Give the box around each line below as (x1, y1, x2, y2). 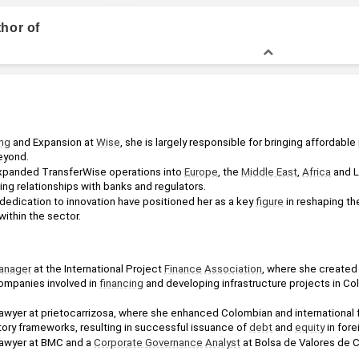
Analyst (205, 336, 240, 349)
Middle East (241, 165, 297, 178)
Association (204, 262, 262, 275)
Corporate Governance (94, 336, 203, 349)
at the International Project (31, 262, 164, 275)
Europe (184, 165, 218, 178)
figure (256, 195, 284, 208)
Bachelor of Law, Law (193, 87, 302, 101)
